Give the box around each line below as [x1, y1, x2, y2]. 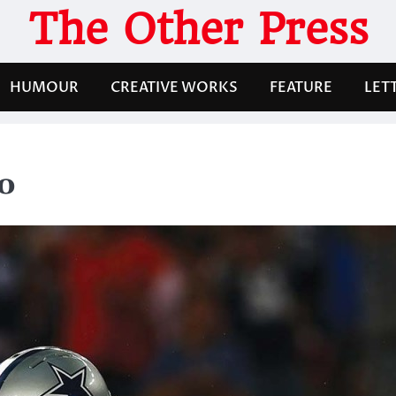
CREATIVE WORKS [110, 77, 238, 97]
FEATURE [270, 77, 332, 97]
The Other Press [27, 4, 369, 54]
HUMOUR [10, 77, 79, 97]
